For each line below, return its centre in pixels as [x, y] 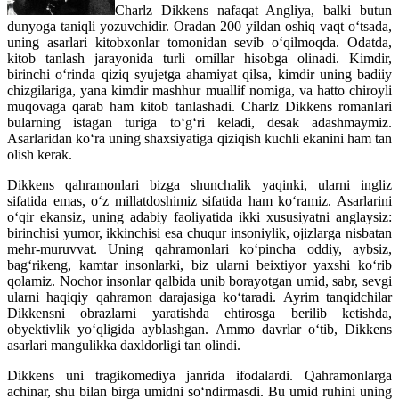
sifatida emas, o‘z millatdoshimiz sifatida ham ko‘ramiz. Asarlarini [199, 201]
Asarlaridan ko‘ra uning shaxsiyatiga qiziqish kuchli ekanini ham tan [199, 139]
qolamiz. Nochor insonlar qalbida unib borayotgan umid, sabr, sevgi [199, 281]
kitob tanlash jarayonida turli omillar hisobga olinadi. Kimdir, [199, 59]
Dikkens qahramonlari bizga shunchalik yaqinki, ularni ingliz [199, 185]
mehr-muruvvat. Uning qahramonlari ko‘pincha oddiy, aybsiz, [199, 249]
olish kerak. [40, 155]
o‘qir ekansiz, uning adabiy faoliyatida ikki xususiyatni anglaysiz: [199, 217]
